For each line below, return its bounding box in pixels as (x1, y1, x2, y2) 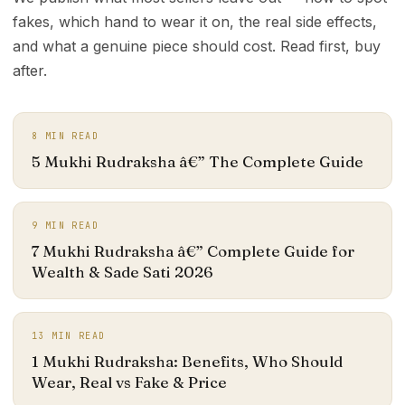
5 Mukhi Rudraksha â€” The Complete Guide (32, 151, 363, 171)
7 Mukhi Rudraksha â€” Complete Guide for (32, 240, 354, 260)
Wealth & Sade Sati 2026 (32, 261, 213, 281)
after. (13, 61, 47, 80)
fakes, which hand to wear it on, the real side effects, (13, 12, 377, 31)
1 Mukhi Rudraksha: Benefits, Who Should (32, 351, 343, 371)
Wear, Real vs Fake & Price (32, 372, 227, 391)
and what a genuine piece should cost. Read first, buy (13, 36, 381, 55)
